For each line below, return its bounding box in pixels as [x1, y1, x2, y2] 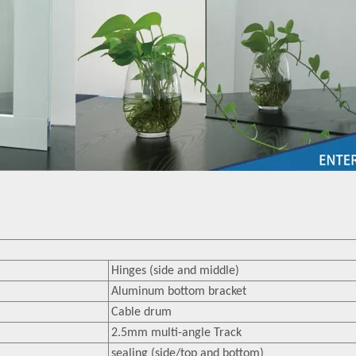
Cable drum [111, 306, 172, 319]
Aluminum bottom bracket [111, 285, 246, 298]
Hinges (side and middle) [111, 265, 239, 277]
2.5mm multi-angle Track [111, 327, 242, 339]
